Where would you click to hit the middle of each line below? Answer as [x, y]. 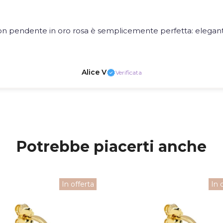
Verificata [128, 72]
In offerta [78, 184]
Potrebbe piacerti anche [111, 147]
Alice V [94, 72]
